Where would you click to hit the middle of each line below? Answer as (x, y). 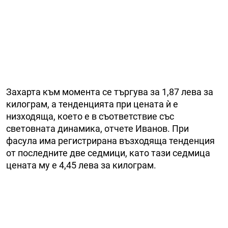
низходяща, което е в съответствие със (90, 117)
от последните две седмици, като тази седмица (108, 153)
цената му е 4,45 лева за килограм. (81, 165)
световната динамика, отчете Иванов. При (97, 129)
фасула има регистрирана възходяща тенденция (110, 141)
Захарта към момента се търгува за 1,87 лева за (110, 92)
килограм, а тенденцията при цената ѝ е (92, 104)
